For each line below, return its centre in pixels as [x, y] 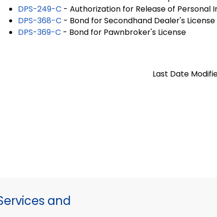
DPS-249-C [40, 9]
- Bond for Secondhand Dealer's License [138, 20]
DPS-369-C [39, 32]
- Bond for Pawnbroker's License [124, 32]
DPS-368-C [40, 20]
